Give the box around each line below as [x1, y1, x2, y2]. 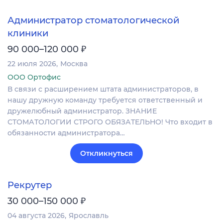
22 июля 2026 [7, 59, 56, 69]
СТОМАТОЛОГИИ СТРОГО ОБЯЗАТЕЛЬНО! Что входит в [7, 117, 213, 127]
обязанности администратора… [7, 128, 125, 138]
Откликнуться [80, 149, 133, 158]
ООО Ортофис [7, 73, 61, 82]
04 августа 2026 [7, 211, 65, 220]
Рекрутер [7, 179, 52, 191]
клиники [7, 28, 48, 39]
